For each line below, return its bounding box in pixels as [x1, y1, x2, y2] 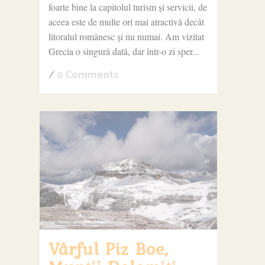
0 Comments [56, 69, 119, 80]
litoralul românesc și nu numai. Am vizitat [48, 30, 204, 43]
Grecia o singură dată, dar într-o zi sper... [48, 44, 199, 57]
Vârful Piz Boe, [48, 235, 169, 261]
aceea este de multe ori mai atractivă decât [48, 15, 204, 28]
